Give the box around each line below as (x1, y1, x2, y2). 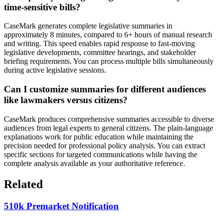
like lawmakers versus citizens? (4, 95, 128, 106)
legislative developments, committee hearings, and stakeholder (4, 48, 196, 57)
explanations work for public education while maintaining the (4, 132, 193, 141)
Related (4, 177, 43, 191)
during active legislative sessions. (4, 66, 106, 75)
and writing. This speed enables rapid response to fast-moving (4, 39, 195, 48)
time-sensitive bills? (4, 1, 81, 12)
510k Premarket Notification (4, 200, 119, 211)
